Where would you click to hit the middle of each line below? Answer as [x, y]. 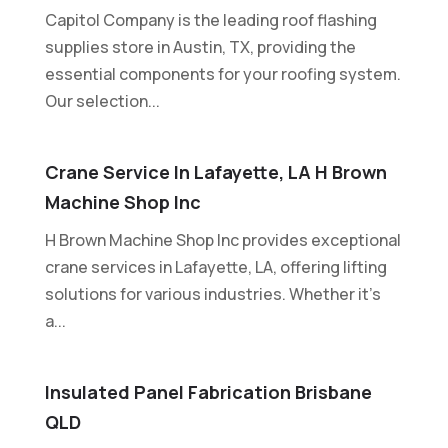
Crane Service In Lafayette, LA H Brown [215, 171]
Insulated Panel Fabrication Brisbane [208, 391]
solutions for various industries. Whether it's [212, 293]
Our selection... [102, 100]
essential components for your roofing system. [222, 73]
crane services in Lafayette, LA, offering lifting [215, 266]
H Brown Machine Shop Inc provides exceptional [222, 239]
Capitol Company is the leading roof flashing [210, 19]
